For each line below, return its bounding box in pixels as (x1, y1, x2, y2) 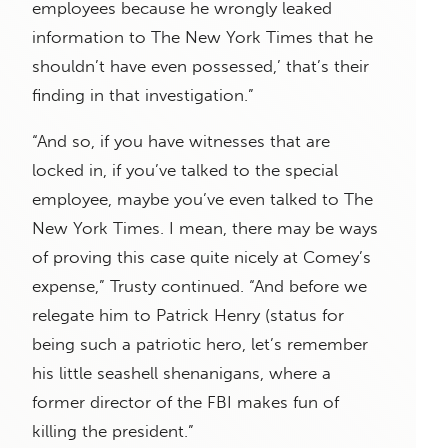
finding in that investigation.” (32, 85, 254, 106)
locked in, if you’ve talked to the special (32, 160, 338, 181)
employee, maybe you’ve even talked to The (32, 189, 373, 210)
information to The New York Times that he (32, 27, 373, 48)
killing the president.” (32, 421, 194, 442)
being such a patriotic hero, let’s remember (32, 334, 368, 355)
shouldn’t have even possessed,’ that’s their (32, 56, 369, 77)
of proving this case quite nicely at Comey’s (32, 247, 371, 268)
